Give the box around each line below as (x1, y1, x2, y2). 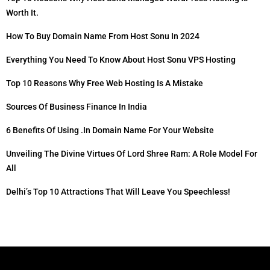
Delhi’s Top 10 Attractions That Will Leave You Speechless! (6, 187, 230, 197)
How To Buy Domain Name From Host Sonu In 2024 (6, 31, 199, 42)
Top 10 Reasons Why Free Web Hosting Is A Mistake (6, 78, 203, 89)
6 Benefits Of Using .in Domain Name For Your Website (6, 125, 214, 136)
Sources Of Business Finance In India (6, 102, 147, 112)
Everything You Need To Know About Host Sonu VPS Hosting (6, 55, 236, 65)
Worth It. (6, 8, 39, 18)
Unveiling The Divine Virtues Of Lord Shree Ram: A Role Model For (6, 149, 257, 159)
